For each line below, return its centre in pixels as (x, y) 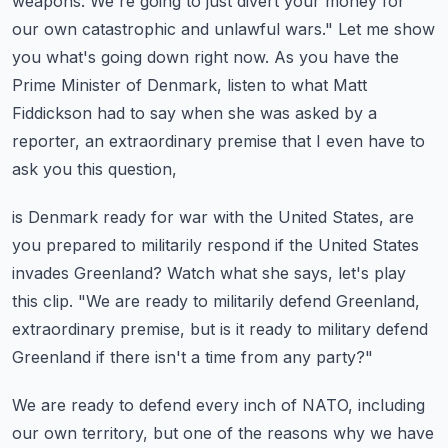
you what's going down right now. (140, 57)
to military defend (362, 329)
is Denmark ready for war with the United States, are (213, 217)
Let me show (386, 29)
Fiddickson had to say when (117, 113)
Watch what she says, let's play (286, 273)
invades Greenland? (87, 273)
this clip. (42, 301)
